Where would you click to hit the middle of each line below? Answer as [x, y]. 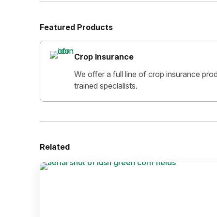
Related [55, 147]
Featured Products [76, 27]
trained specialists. [106, 86]
